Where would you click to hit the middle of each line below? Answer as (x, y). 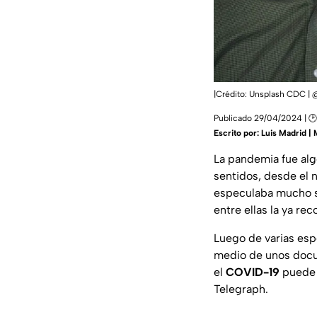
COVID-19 (253, 272)
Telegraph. (241, 289)
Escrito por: (237, 133)
